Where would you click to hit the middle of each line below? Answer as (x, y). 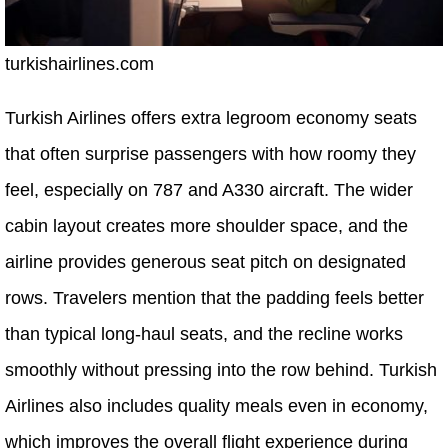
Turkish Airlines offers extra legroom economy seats (211, 117)
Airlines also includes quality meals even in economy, (216, 405)
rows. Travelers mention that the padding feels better (214, 297)
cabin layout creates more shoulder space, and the (206, 225)
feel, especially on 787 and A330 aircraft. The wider (209, 189)
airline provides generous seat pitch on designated (205, 261)
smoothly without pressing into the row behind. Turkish (221, 369)
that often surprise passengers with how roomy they (210, 153)
